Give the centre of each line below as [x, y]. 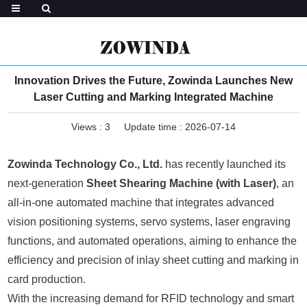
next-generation [47, 183]
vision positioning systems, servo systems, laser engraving [149, 222]
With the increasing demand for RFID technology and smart [151, 298]
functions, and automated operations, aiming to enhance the [152, 241]
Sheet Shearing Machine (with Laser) [182, 183]
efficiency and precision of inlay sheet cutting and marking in [153, 260]
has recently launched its [224, 164]
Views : [88, 127]
